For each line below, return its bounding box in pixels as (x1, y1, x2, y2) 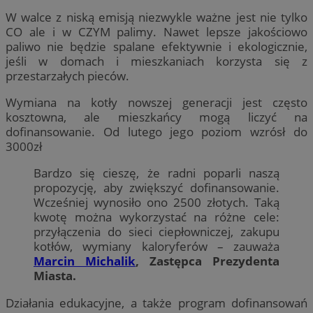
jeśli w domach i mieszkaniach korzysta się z (6, 53, 307, 70)
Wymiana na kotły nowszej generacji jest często (6, 94, 307, 111)
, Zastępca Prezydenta (136, 253, 279, 270)
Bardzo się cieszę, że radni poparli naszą (34, 165, 279, 182)
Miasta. (34, 268, 76, 284)
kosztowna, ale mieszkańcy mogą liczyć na (6, 109, 307, 126)
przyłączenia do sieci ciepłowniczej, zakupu (34, 224, 279, 240)
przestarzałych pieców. (6, 68, 129, 85)
